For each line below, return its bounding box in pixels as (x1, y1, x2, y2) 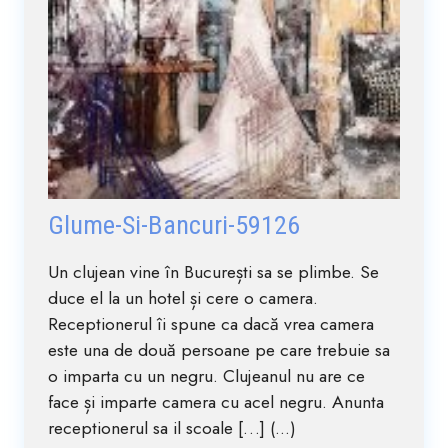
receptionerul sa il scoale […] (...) (48, 414, 296, 441)
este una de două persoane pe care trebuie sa (48, 336, 390, 363)
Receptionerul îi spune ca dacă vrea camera (48, 310, 374, 337)
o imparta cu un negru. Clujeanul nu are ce (48, 362, 365, 389)
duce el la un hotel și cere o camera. (48, 284, 318, 311)
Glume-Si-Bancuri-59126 (48, 209, 300, 240)
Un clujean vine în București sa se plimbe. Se (48, 258, 379, 285)
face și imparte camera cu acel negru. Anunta (48, 388, 384, 415)
